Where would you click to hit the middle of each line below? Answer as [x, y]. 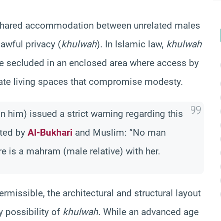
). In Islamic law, [131, 44]
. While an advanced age [148, 212]
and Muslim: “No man [119, 132]
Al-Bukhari [50, 132]
